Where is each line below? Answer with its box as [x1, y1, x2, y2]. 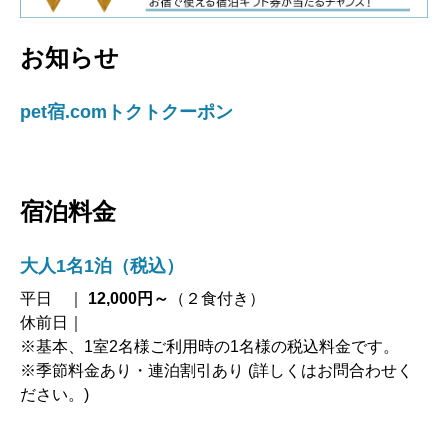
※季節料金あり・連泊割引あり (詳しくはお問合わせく [20, 361, 413, 379]
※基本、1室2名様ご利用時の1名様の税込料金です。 [20, 337, 399, 355]
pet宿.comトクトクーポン [20, 101, 233, 122]
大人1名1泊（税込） [20, 255, 184, 276]
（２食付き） [169, 289, 265, 307]
